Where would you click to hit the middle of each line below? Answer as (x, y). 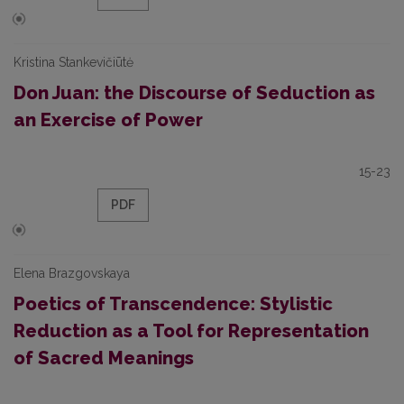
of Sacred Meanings (104, 358)
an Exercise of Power (108, 120)
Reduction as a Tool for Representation (191, 331)
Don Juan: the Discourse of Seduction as (194, 93)
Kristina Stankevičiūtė (73, 62)
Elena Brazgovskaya (72, 273)
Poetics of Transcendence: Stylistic (173, 304)
